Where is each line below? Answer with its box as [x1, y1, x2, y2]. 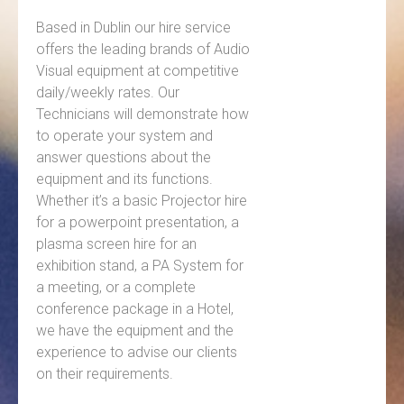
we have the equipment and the [36, 322, 234, 340]
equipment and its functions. [36, 170, 213, 188]
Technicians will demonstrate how [36, 106, 249, 124]
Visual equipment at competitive [36, 62, 239, 80]
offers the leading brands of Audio [36, 41, 250, 59]
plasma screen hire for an [36, 235, 197, 253]
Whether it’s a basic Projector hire [36, 192, 247, 210]
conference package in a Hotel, [36, 300, 234, 318]
